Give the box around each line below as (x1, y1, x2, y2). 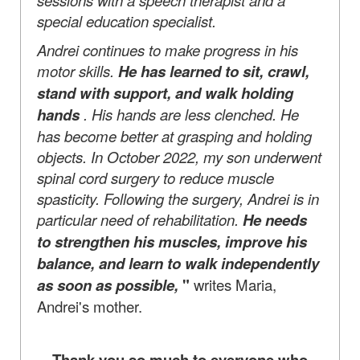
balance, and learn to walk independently (37, 252, 319, 274)
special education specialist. (37, 10, 216, 31)
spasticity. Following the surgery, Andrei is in (37, 187, 319, 209)
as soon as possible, (37, 273, 178, 296)
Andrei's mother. (37, 295, 142, 317)
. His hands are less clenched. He (80, 103, 299, 125)
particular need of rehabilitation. (37, 208, 243, 230)
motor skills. (37, 59, 118, 81)
